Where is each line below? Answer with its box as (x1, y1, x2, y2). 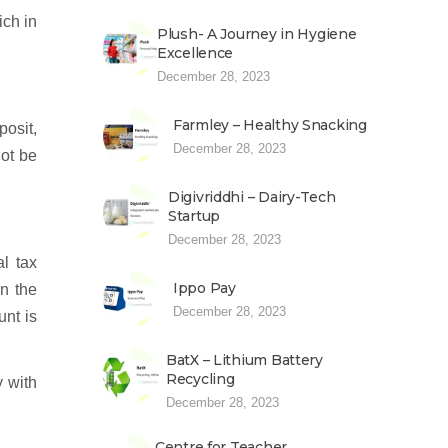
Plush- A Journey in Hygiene (157, 25, 357, 43)
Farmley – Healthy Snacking (173, 116, 367, 134)
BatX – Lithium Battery (166, 351, 323, 369)
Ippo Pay (173, 279, 236, 297)
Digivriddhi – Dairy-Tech (168, 188, 336, 206)
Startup (168, 207, 221, 225)
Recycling (166, 370, 235, 388)
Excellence (157, 44, 234, 62)
